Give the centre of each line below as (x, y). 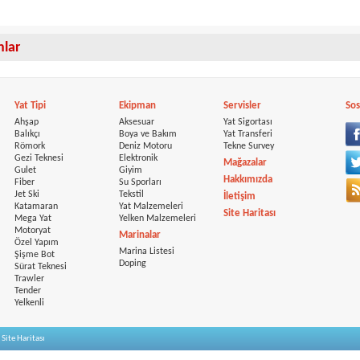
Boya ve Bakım (148, 134)
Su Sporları (140, 182)
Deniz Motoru (145, 146)
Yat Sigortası (248, 122)
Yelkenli (29, 303)
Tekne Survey (249, 146)
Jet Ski (27, 194)
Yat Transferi (248, 134)
